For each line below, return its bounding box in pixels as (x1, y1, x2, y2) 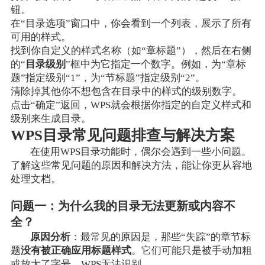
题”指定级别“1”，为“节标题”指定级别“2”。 (10, 72, 205, 84)
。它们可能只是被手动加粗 (131, 245, 252, 257)
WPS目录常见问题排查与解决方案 (10, 127, 235, 144)
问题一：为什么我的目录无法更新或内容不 (10, 200, 235, 213)
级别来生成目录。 (10, 113, 91, 125)
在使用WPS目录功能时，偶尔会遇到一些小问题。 (30, 146, 252, 158)
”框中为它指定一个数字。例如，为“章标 (65, 59, 246, 70)
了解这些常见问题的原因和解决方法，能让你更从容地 (10, 160, 252, 172)
